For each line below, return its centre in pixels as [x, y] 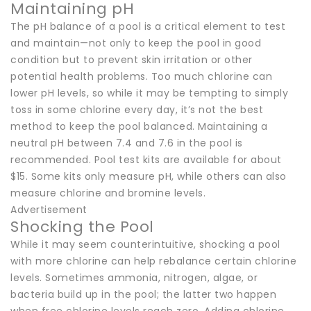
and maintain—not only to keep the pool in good [136, 43]
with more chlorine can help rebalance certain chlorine [153, 261]
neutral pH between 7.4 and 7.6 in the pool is [127, 143]
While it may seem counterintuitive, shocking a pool [145, 244]
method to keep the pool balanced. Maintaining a [139, 126]
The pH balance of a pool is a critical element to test [148, 26]
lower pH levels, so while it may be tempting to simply [149, 93]
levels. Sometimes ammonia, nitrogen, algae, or [134, 277]
